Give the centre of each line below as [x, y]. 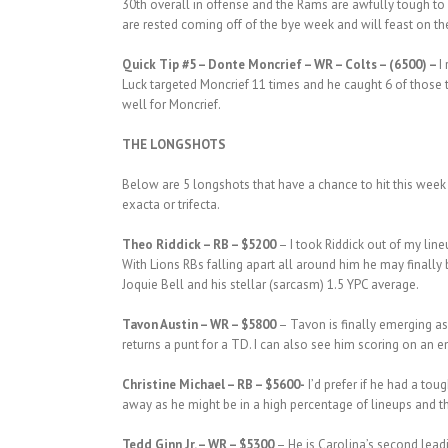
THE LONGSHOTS [174, 144]
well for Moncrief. [171, 104]
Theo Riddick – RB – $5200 [199, 244]
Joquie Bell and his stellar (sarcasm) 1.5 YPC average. [270, 284]
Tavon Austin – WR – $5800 [199, 324]
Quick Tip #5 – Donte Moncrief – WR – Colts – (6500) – [280, 64]
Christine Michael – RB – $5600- [213, 384]
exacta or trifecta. [171, 204]
